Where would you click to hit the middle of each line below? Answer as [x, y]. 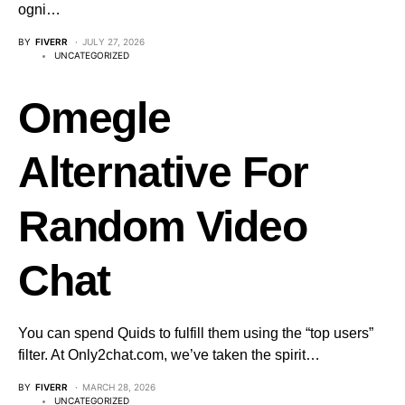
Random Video [163, 226]
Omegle [94, 118]
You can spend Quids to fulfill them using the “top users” [196, 333]
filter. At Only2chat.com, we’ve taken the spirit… [169, 355]
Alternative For [163, 172]
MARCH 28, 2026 [119, 387]
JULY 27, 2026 [113, 42]
